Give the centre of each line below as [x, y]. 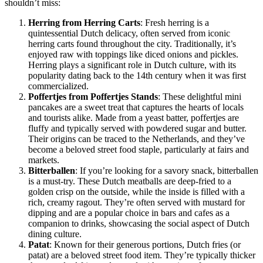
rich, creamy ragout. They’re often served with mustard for [136, 203]
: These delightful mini [200, 97]
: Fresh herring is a [175, 23]
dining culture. [55, 234]
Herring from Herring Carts [84, 23]
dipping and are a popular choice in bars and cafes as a [129, 213]
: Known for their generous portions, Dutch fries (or [145, 245]
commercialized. [58, 86]
